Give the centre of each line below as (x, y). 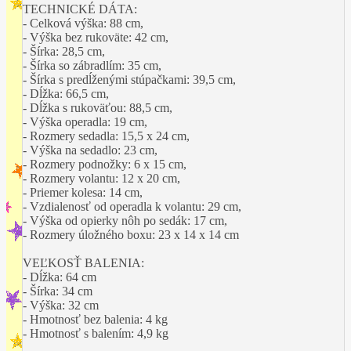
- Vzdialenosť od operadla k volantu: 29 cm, (132, 206)
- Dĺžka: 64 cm (60, 277)
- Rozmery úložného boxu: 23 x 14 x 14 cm (131, 234)
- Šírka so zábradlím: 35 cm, (92, 65)
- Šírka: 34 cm (58, 291)
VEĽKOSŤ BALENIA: (83, 262)
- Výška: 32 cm (61, 305)
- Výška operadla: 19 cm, (85, 121)
